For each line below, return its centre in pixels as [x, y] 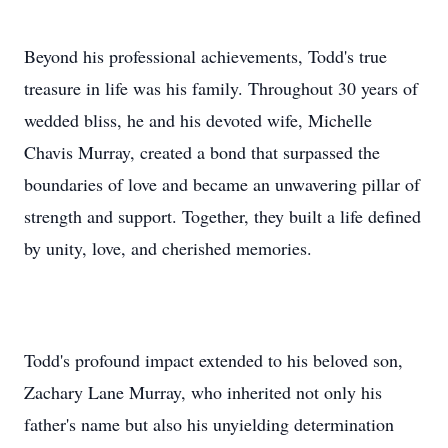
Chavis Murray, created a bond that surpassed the [202, 152]
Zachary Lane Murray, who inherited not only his [203, 392]
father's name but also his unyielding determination [209, 424]
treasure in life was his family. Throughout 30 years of [221, 88]
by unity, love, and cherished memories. [168, 248]
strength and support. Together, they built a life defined [222, 216]
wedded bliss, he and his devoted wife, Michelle [198, 120]
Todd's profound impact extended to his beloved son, [213, 360]
